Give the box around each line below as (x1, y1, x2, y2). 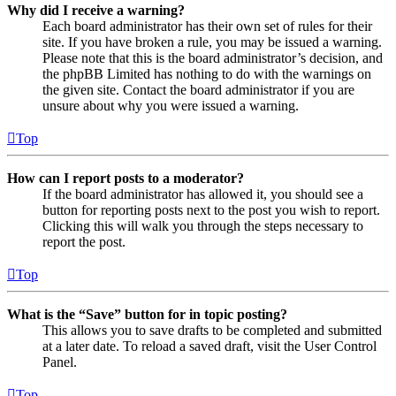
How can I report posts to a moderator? (7, 170, 244, 186)
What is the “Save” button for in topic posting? (7, 306, 287, 322)
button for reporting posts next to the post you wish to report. (42, 202, 380, 217)
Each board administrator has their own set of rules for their (42, 18, 372, 34)
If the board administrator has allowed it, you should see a (42, 186, 363, 202)
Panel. (42, 354, 77, 369)
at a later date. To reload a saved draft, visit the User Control (42, 338, 377, 354)
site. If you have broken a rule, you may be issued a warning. (42, 34, 382, 49)
